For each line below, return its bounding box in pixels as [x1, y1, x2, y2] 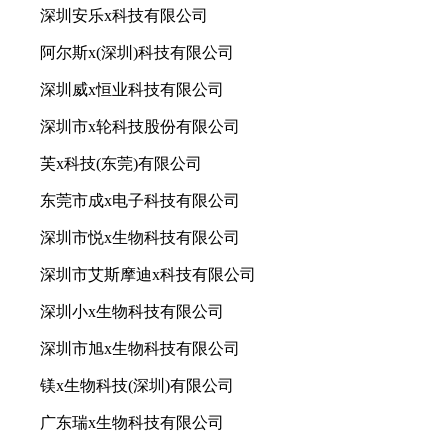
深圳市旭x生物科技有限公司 [40, 340, 240, 358]
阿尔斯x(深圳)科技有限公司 [40, 44, 234, 62]
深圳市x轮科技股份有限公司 [40, 118, 240, 136]
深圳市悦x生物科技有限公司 [40, 229, 240, 247]
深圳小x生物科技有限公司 [40, 303, 224, 321]
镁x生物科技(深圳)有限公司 [40, 377, 234, 395]
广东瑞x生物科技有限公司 [40, 414, 224, 432]
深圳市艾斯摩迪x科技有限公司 [40, 266, 256, 284]
